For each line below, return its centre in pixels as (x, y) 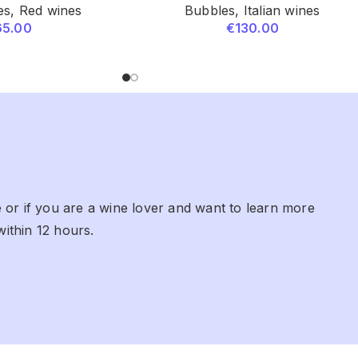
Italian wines (282, 10)
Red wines (50, 10)
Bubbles (210, 10)
